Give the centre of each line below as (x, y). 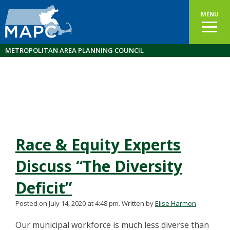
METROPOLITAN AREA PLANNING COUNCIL (74, 50)
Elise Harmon (176, 203)
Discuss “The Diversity (99, 166)
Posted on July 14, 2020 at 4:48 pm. (68, 203)
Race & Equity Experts (98, 145)
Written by (138, 203)
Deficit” (44, 188)
